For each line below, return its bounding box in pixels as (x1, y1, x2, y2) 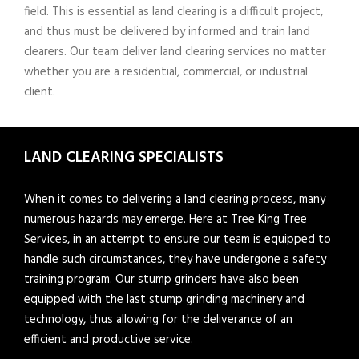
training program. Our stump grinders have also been (24, 269, 299, 289)
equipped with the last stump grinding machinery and (24, 289, 305, 309)
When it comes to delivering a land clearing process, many (24, 189, 325, 209)
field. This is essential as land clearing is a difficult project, (24, 2, 323, 22)
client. (24, 82, 55, 102)
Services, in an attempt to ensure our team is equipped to (24, 229, 331, 249)
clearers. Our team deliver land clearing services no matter (24, 42, 326, 62)
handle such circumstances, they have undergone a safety (24, 249, 326, 269)
